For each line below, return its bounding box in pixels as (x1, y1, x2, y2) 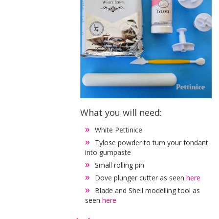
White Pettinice (95, 125, 143, 134)
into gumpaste (85, 147, 133, 157)
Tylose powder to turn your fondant (95, 137, 209, 147)
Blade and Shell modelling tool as (95, 185, 200, 195)
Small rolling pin (95, 160, 145, 170)
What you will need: (80, 106, 162, 118)
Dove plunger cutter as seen (95, 173, 187, 182)
